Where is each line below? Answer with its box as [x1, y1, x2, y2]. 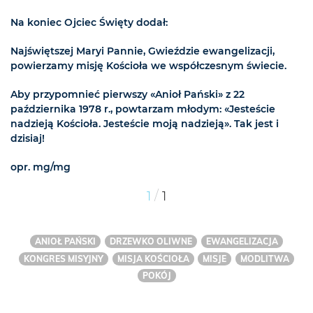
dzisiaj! [10, 132, 45, 145]
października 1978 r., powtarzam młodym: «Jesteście [10, 103, 275, 116]
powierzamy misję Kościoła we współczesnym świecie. [10, 59, 286, 73]
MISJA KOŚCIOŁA [117, 253, 189, 264]
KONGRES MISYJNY [24, 253, 104, 264]
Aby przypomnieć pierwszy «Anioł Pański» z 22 [10, 88, 245, 101]
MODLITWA [240, 253, 289, 264]
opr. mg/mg [10, 161, 71, 174]
